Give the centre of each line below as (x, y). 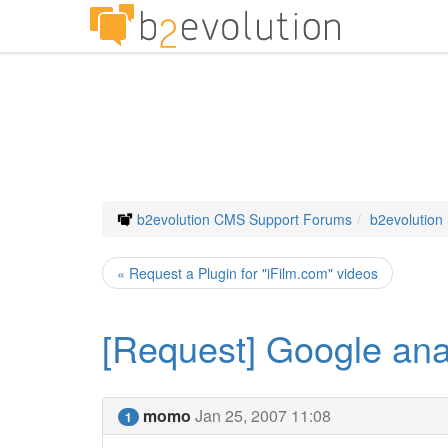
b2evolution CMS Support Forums (244, 219)
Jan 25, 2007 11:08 (263, 415)
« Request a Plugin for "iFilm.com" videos (247, 273)
